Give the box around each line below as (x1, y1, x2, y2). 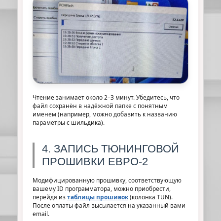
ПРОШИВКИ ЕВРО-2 (42, 155, 148, 168)
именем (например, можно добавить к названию (33, 110, 177, 118)
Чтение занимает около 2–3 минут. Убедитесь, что (33, 93, 180, 101)
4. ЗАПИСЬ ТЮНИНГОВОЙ (42, 142, 179, 155)
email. (33, 209, 49, 218)
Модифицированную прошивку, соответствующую (33, 176, 182, 184)
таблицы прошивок (67, 192, 128, 201)
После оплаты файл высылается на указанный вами (33, 201, 185, 209)
